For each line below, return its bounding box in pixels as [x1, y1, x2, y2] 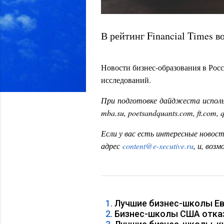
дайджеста [157, 95, 200, 105]
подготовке [115, 95, 157, 105]
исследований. [101, 74, 151, 85]
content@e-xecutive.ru [122, 140, 193, 151]
